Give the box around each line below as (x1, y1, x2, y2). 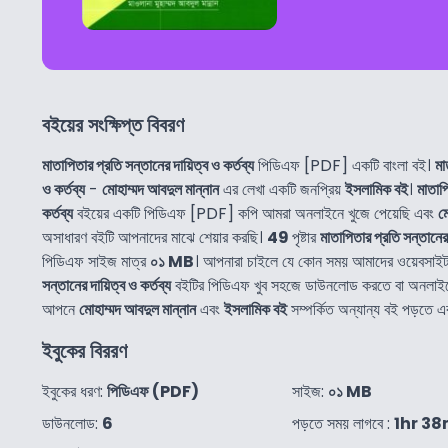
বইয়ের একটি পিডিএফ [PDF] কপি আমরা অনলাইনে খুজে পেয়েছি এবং (73, 201, 438, 225)
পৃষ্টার (292, 225, 320, 249)
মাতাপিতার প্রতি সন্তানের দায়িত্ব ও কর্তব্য (42, 153, 254, 177)
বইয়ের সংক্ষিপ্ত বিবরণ (42, 110, 184, 139)
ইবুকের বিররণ (42, 336, 127, 365)
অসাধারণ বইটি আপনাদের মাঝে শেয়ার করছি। (42, 225, 267, 249)
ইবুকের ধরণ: (42, 379, 107, 403)
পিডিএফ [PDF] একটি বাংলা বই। (254, 153, 435, 177)
